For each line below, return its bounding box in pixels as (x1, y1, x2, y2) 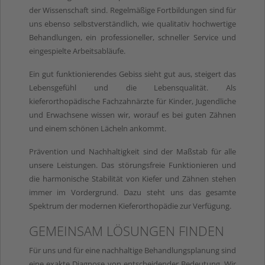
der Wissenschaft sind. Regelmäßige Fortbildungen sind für (28, 4, 237, 15)
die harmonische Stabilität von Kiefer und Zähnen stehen (28, 173, 237, 184)
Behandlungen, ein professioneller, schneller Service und (28, 31, 237, 43)
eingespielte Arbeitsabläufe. (28, 45, 125, 56)
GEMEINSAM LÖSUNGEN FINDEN (28, 221, 224, 240)
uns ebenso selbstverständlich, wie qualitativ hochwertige (28, 18, 237, 29)
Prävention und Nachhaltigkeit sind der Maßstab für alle (28, 146, 237, 157)
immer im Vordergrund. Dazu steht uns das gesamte (28, 186, 237, 198)
